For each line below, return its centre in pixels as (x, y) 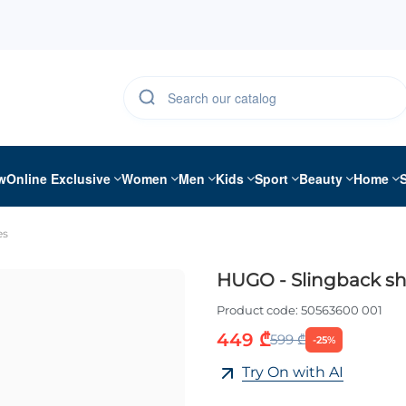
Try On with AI (293, 372)
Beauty (321, 178)
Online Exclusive (58, 178)
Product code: (257, 310)
